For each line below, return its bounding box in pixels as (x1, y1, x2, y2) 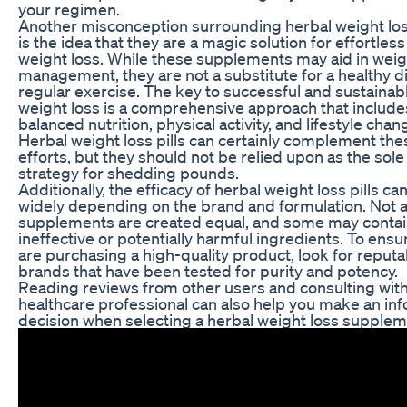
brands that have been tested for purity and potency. (18, 260, 398, 281)
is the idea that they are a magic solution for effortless (18, 31, 405, 52)
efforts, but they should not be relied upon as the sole (18, 145, 404, 166)
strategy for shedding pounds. (18, 162, 239, 183)
